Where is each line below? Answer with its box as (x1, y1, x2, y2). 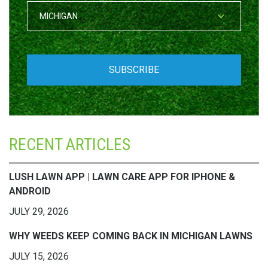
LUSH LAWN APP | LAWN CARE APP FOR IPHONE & (9, 170, 235, 182)
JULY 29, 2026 (9, 205, 69, 217)
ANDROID (9, 185, 51, 197)
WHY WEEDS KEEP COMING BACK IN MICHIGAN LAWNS (9, 230, 252, 242)
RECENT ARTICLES (9, 134, 130, 154)
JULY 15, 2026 (9, 250, 69, 262)
